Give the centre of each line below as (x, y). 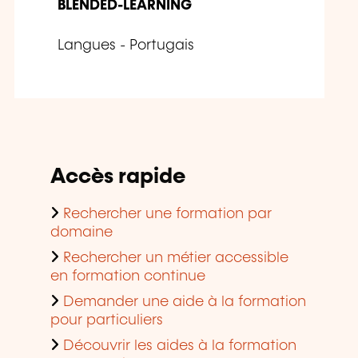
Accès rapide (118, 177)
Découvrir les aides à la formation (180, 346)
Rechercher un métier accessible (176, 259)
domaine (82, 233)
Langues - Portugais (126, 46)
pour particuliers (107, 321)
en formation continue (128, 277)
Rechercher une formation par (167, 215)
